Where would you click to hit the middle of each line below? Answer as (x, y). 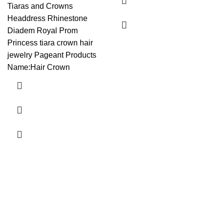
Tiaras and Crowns (40, 6)
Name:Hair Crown (39, 67)
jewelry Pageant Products (52, 55)
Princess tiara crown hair (50, 43)
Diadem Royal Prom (43, 31)
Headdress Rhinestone (47, 19)
